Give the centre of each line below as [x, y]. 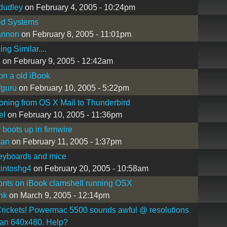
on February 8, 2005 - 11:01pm [75, 34]
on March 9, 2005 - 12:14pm [58, 195]
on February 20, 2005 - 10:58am [90, 168]
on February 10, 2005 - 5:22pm [73, 88]
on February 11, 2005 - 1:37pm [65, 141]
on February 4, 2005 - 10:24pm [79, 7]
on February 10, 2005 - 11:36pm [64, 115]
